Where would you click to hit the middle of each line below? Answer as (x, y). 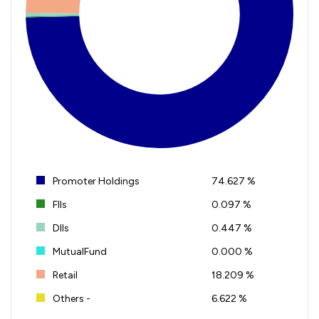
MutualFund (79, 251)
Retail (64, 275)
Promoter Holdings (95, 181)
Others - (70, 298)
